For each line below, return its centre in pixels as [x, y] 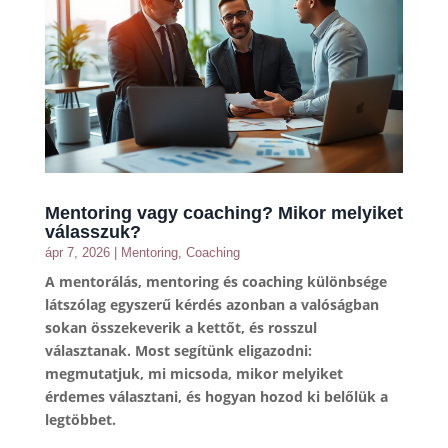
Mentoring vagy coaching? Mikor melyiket [223, 213]
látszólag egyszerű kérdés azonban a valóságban [211, 305]
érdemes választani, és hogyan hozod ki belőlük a [216, 397]
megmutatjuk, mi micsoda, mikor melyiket [193, 374]
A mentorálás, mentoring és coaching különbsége [215, 282]
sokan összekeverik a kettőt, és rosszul [180, 328]
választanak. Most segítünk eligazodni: [178, 351]
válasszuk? [92, 232]
